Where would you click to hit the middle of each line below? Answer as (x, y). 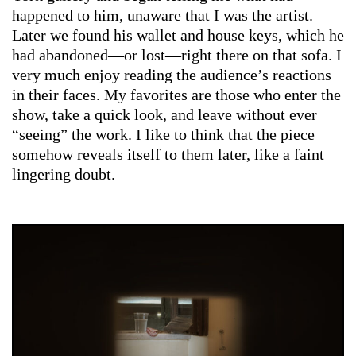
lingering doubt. (64, 174)
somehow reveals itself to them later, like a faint (168, 154)
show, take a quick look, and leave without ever (164, 114)
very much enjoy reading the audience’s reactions (172, 74)
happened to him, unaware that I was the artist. (163, 15)
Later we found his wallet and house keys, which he (178, 35)
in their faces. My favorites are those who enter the (176, 94)
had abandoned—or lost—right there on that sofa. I (177, 54)
